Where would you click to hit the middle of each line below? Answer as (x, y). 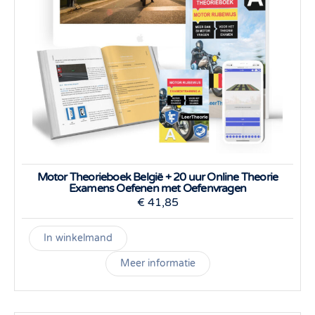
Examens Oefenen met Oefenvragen (157, 188)
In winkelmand (78, 238)
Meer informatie (157, 263)
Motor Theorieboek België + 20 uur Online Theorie (157, 177)
